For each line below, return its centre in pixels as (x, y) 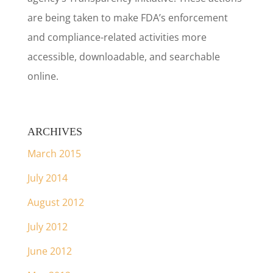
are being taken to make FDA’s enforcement (127, 18)
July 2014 (47, 178)
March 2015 (54, 154)
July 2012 (47, 227)
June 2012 (49, 251)
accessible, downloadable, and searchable (123, 57)
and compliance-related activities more (117, 37)
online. (43, 76)
